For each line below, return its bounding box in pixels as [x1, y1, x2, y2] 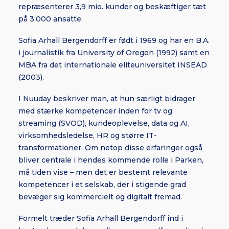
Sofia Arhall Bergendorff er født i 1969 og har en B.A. [18, 36, 210, 45]
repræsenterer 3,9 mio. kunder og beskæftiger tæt [18, 2, 206, 11]
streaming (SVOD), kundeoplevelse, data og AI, [18, 119, 190, 128]
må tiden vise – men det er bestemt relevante [18, 168, 188, 177]
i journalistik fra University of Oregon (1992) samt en [18, 48, 210, 57]
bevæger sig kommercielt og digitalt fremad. [18, 192, 182, 201]
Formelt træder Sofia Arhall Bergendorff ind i [18, 214, 183, 223]
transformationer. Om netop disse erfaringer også [18, 143, 202, 152]
